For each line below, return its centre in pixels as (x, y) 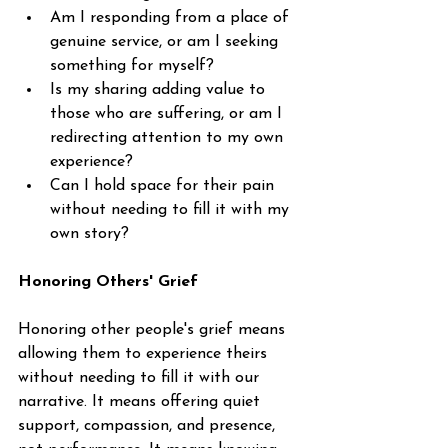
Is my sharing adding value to (160, 90)
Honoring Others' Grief (108, 282)
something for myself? (132, 66)
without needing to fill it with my (172, 210)
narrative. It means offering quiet (141, 402)
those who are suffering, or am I (168, 114)
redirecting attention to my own (169, 138)
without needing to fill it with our (141, 378)
